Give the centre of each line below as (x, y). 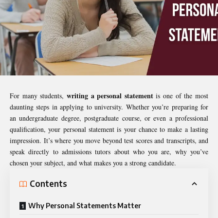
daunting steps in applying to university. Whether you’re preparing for (109, 107)
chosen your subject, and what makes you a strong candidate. (93, 163)
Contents (48, 184)
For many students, (38, 95)
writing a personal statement (110, 95)
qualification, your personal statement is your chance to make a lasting (109, 129)
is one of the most (181, 95)
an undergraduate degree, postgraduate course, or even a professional (109, 118)
